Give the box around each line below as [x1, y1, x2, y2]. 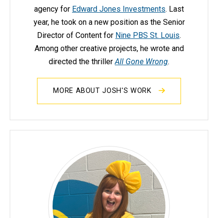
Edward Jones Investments [72, 4, 165, 14]
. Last [165, 4, 184, 14]
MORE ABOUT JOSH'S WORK [53, 87, 154, 95]
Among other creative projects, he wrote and [34, 44, 184, 54]
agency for [34, 4, 72, 14]
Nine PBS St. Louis [115, 31, 180, 40]
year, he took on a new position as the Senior [33, 18, 185, 27]
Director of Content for [37, 31, 115, 40]
